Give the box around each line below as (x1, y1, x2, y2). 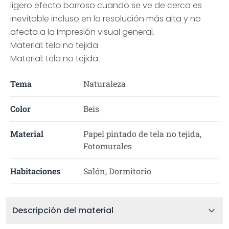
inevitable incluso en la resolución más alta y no (10, 13, 201, 25)
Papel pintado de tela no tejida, (83, 128, 201, 139)
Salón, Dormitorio (83, 166, 151, 176)
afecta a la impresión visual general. (10, 26, 154, 38)
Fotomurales (83, 141, 132, 151)
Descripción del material (12, 204, 113, 216)
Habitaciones (10, 166, 60, 176)
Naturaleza (83, 78, 126, 89)
